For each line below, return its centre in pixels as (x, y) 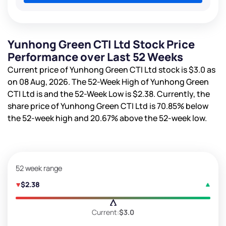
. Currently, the (182, 94)
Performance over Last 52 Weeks (95, 57)
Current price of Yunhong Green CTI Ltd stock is (98, 69)
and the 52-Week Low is (88, 94)
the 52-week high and (49, 118)
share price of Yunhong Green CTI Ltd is (82, 106)
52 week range (39, 168)
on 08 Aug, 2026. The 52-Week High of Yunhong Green (108, 81)
